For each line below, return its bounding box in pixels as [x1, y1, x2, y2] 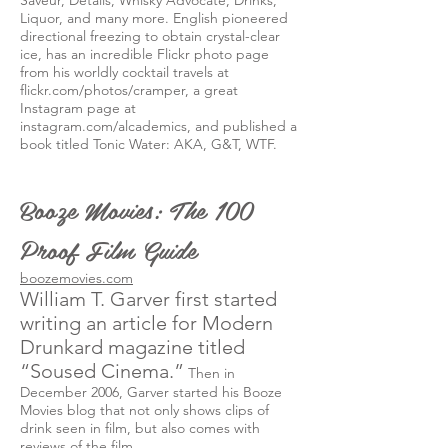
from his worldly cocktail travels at [20, 63, 229, 81]
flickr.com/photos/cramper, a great [20, 81, 238, 99]
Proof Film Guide [20, 229, 197, 269]
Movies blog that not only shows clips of [20, 401, 269, 419]
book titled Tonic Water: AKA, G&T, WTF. [20, 135, 277, 153]
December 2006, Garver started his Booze [20, 383, 282, 401]
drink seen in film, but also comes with [20, 419, 260, 437]
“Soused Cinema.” [20, 359, 184, 383]
